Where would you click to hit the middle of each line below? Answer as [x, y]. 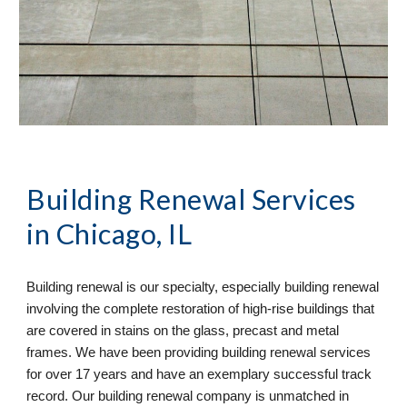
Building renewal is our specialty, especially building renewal [203, 288]
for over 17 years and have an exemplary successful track [199, 375]
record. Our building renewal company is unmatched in [188, 397]
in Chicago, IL [109, 234]
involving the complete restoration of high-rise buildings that [201, 309]
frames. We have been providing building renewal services [199, 353]
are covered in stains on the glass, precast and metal [183, 331]
